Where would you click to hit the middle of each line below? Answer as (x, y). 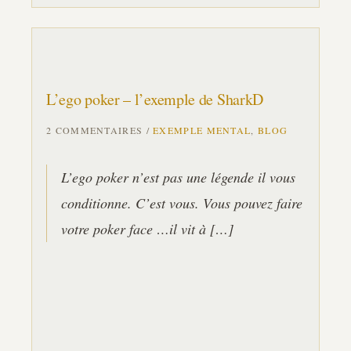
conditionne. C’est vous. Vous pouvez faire (182, 203)
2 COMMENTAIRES (95, 130)
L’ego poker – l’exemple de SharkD (155, 99)
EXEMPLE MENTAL (202, 130)
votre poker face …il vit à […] (147, 229)
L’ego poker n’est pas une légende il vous (178, 177)
